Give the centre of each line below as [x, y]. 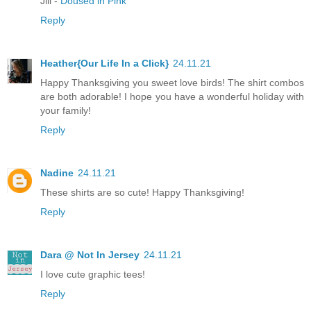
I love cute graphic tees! [93, 274]
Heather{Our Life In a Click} [104, 63]
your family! [66, 110]
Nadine [57, 173]
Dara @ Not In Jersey [90, 254]
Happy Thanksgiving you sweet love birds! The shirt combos [172, 82]
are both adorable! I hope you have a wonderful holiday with [172, 96]
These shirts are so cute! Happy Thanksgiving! [142, 192]
